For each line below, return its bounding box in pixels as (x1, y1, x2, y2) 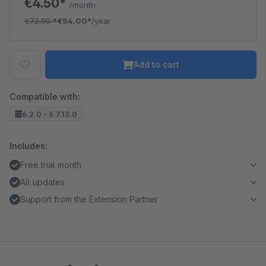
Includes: (9, 141, 47, 151)
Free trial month (20, 160, 81, 170)
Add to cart (133, 59, 179, 69)
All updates (20, 177, 65, 187)
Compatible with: (9, 91, 80, 102)
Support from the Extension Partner (20, 194, 158, 204)
